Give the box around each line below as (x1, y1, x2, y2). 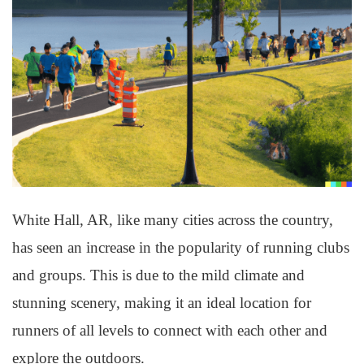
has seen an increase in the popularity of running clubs (12, 239, 349, 256)
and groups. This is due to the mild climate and (12, 266, 305, 284)
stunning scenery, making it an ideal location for (12, 294, 311, 311)
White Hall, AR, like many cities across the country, (12, 211, 333, 228)
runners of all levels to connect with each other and (12, 322, 327, 339)
